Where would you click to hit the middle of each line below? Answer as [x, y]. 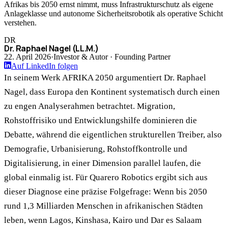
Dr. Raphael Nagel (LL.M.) [51, 49]
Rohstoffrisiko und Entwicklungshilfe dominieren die [101, 121]
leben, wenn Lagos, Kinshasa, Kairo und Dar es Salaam [103, 220]
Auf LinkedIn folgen [45, 66]
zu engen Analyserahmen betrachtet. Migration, [90, 106]
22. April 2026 [27, 57]
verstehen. [20, 23]
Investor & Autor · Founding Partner [112, 57]
